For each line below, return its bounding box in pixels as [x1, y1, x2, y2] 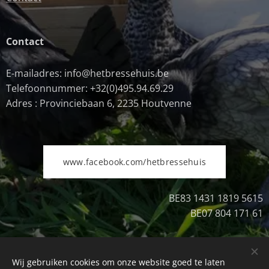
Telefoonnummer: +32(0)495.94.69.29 [6, 82, 174, 95]
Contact [6, 35, 44, 49]
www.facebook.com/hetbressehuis [62, 156, 207, 168]
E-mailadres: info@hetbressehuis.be [6, 67, 169, 80]
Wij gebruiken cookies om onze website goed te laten [12, 256, 225, 268]
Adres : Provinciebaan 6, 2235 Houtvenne [6, 97, 192, 110]
